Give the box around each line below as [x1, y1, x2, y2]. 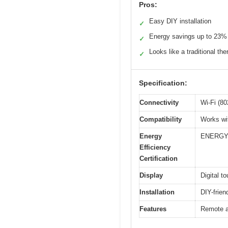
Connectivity [139, 98, 179, 106]
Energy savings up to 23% [149, 32, 227, 40]
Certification [139, 154, 178, 162]
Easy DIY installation [149, 17, 211, 25]
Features [139, 205, 166, 213]
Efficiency [139, 143, 170, 151]
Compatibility [139, 115, 182, 123]
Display [139, 171, 163, 179]
